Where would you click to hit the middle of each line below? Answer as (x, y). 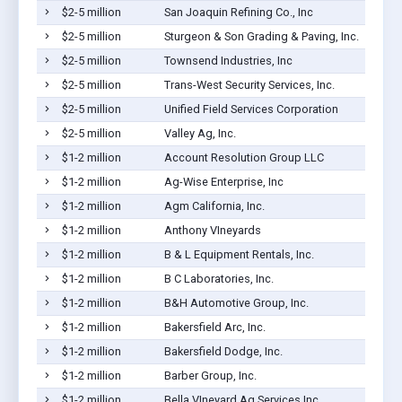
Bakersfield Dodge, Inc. (223, 351)
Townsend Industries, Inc (228, 60)
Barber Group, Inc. (210, 375)
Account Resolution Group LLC (244, 157)
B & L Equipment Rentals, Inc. (239, 254)
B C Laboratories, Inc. (218, 278)
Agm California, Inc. (214, 205)
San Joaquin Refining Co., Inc (238, 12)
